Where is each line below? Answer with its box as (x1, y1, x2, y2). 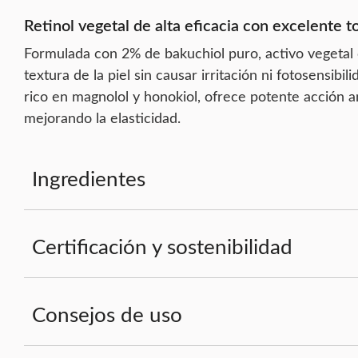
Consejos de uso (32, 304, 182, 326)
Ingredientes (32, 169, 145, 190)
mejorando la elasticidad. (24, 111, 181, 126)
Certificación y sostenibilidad (32, 237, 292, 258)
